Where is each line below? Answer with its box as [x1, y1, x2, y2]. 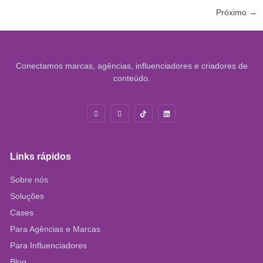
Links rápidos [10, 151, 71, 162]
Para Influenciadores [10, 241, 87, 251]
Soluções [10, 191, 44, 201]
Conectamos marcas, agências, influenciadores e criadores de [15, 60, 248, 70]
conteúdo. [113, 73, 150, 83]
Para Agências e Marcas [10, 224, 100, 234]
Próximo [216, 7, 249, 17]
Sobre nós [10, 175, 48, 185]
